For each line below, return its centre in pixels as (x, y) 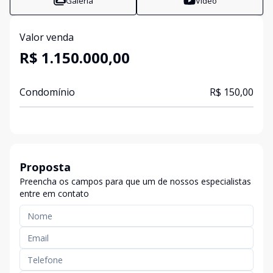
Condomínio (47, 92)
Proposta (45, 167)
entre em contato (54, 193)
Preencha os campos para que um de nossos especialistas (135, 181)
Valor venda (47, 37)
